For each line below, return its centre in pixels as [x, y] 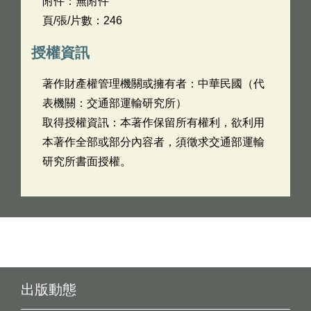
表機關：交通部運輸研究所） [115, 103]
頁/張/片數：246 [82, 20]
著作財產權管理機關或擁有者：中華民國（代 [153, 84]
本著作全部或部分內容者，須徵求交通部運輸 [153, 142]
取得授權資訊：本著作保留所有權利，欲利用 [153, 123]
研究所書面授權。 [87, 161]
